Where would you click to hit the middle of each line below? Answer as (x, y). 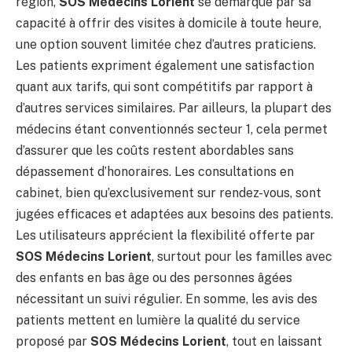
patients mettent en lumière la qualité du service (158, 320)
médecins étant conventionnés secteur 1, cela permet (172, 129)
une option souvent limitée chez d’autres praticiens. (166, 44)
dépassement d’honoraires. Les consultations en (155, 171)
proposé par (53, 341)
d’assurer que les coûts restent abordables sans (155, 150)
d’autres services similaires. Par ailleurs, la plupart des (174, 108)
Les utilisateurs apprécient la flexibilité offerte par (165, 235)
